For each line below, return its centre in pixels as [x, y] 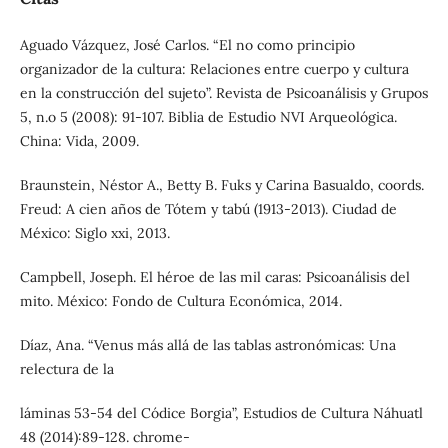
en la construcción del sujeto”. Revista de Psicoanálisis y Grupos [223, 93]
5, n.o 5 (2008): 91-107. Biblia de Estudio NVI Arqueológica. [208, 117]
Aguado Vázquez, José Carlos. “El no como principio [187, 45]
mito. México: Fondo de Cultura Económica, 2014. [180, 301]
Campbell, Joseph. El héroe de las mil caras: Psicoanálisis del [214, 277]
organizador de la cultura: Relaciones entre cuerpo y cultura [214, 69]
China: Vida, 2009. [79, 141]
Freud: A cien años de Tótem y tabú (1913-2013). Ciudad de [208, 209]
